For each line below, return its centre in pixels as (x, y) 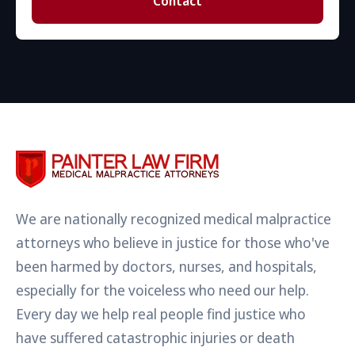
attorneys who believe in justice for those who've (173, 242)
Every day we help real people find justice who (161, 314)
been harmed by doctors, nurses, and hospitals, (166, 266)
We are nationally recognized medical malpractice (174, 219)
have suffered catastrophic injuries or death (155, 338)
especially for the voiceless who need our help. (162, 290)
